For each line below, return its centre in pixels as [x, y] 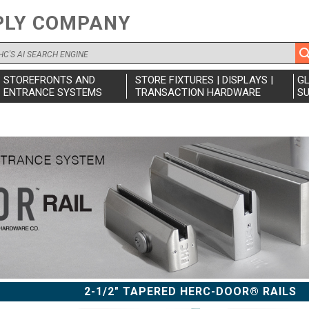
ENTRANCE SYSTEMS [52, 92]
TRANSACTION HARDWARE [198, 92]
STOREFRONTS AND [49, 80]
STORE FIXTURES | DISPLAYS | [204, 80]
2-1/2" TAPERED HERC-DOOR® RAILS [191, 291]
